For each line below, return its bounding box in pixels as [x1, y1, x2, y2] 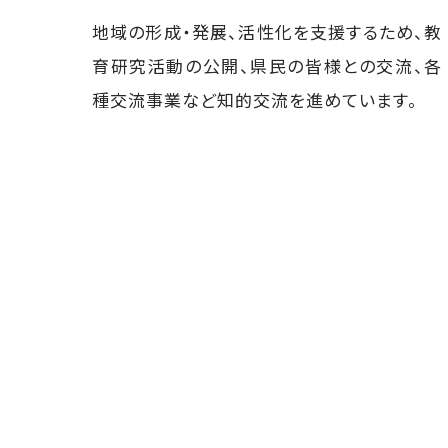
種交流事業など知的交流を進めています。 [92, 86, 419, 112]
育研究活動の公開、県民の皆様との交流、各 [92, 52, 443, 78]
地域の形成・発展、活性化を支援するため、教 [92, 18, 443, 44]
